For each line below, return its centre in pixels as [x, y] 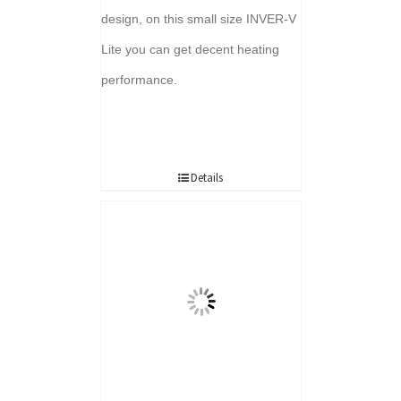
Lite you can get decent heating [190, 49]
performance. [139, 80]
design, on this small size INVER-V [198, 19]
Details [207, 177]
